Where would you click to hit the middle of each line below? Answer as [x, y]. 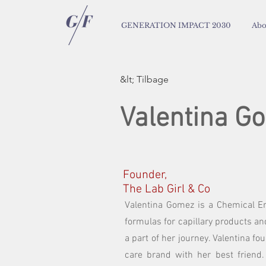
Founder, [145, 175]
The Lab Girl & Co [167, 189]
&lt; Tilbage [145, 79]
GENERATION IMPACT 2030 [176, 25]
